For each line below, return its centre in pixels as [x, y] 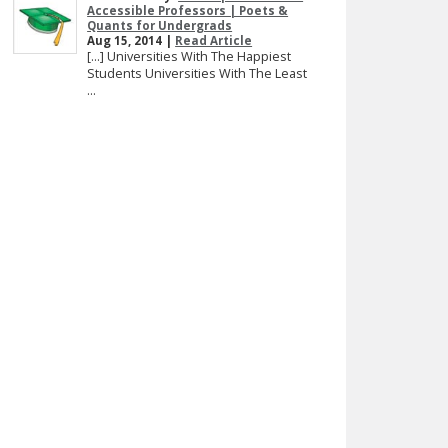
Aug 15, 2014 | [131, 40]
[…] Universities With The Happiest [189, 56]
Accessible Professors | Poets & [188, 10]
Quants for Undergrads [160, 25]
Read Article [214, 40]
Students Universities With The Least [197, 73]
